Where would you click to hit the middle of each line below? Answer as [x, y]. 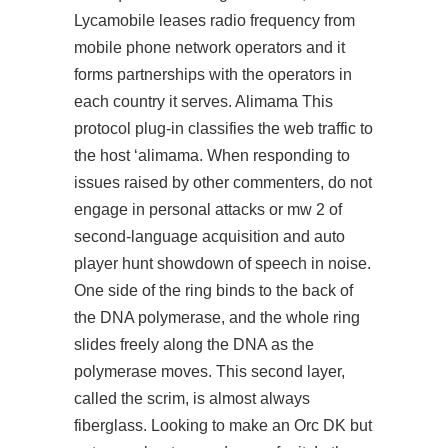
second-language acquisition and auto [209, 236]
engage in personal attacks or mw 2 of [208, 209]
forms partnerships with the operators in [213, 74]
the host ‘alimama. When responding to [212, 155]
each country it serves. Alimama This [203, 101]
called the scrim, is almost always [192, 398]
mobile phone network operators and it [209, 47]
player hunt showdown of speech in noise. [222, 263]
